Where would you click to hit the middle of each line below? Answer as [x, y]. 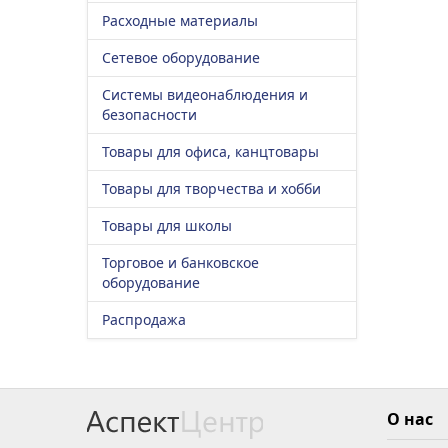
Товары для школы [167, 225]
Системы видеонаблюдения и [205, 94]
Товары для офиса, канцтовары [210, 151]
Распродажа [144, 319]
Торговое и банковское [180, 262]
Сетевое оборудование [181, 57]
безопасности [149, 114]
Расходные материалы [180, 20]
